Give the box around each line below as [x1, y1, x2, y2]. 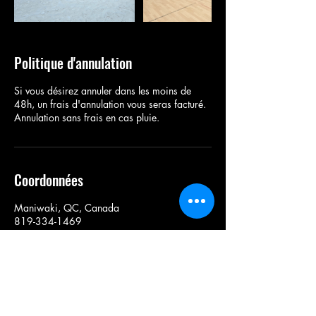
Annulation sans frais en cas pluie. [14, 111, 159, 124]
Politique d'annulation [14, 52, 132, 73]
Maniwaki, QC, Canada [14, 201, 119, 214]
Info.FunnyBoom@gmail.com [14, 228, 134, 241]
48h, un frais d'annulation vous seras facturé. [14, 97, 206, 111]
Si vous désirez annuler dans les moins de [14, 84, 191, 97]
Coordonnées [14, 169, 83, 190]
